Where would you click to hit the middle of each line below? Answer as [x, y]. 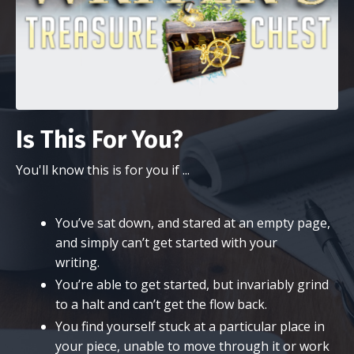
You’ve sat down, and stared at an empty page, [193, 222]
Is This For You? [100, 139]
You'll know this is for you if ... [103, 169]
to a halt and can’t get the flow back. [165, 304]
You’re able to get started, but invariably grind [192, 284]
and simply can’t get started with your [166, 242]
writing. [81, 262]
